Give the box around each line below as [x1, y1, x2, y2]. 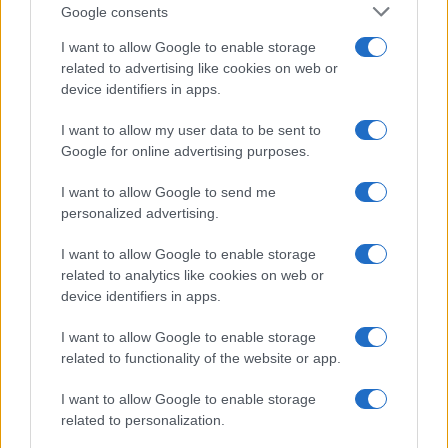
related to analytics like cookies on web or [61, 267, 324, 283]
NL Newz [55, 20, 115, 38]
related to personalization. [61, 412, 225, 428]
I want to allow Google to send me [61, 184, 276, 200]
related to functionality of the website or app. [61, 350, 341, 366]
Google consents [61, 3, 168, 20]
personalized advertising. [61, 205, 219, 221]
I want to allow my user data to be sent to [61, 122, 321, 138]
